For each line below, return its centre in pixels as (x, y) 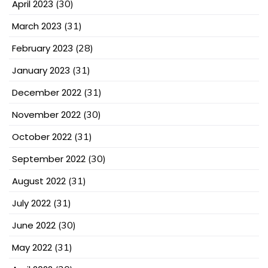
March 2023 (37, 26)
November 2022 (46, 115)
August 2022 (39, 181)
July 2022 (31, 203)
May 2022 (32, 248)
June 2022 (34, 226)
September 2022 (49, 159)
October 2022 (42, 137)
